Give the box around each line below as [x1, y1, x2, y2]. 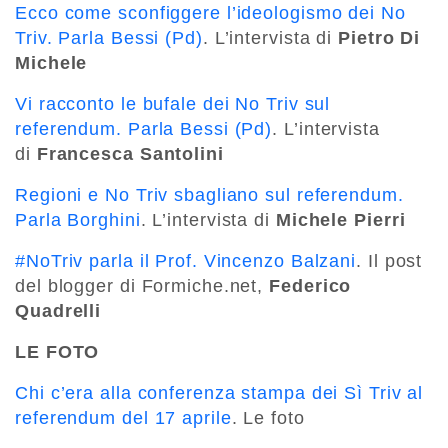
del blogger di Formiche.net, [15, 275, 270, 296]
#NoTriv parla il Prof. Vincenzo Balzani [15, 250, 357, 271]
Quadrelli [15, 300, 102, 321]
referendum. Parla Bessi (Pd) [15, 118, 273, 139]
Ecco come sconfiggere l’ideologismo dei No [15, 2, 406, 23]
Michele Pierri [275, 209, 406, 230]
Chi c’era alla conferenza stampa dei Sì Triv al [15, 382, 424, 403]
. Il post [356, 250, 423, 271]
